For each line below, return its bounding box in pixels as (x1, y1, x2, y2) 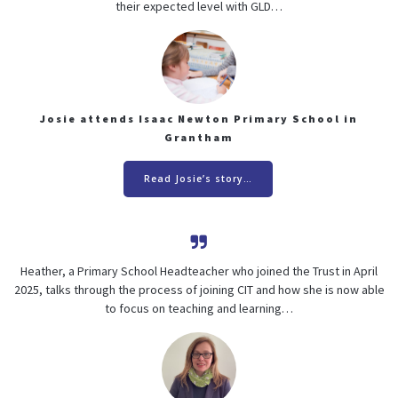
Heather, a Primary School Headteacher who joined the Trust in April (20, 263, 378, 280)
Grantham (164, 131, 234, 145)
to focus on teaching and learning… (105, 300, 293, 317)
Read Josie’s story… (143, 172, 252, 186)
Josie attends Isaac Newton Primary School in (40, 112, 358, 126)
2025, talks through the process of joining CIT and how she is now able (13, 282, 385, 298)
